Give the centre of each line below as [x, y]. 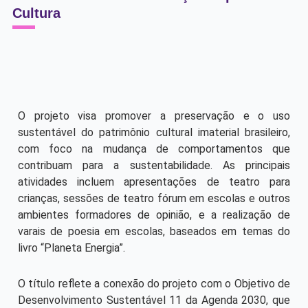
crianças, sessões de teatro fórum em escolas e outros [154, 198]
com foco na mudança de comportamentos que [154, 148]
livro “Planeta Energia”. [71, 247]
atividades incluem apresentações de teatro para [154, 181]
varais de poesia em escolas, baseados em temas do [154, 231]
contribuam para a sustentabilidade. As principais [154, 165]
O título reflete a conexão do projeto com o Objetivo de [154, 283]
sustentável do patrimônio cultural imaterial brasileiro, [154, 132]
